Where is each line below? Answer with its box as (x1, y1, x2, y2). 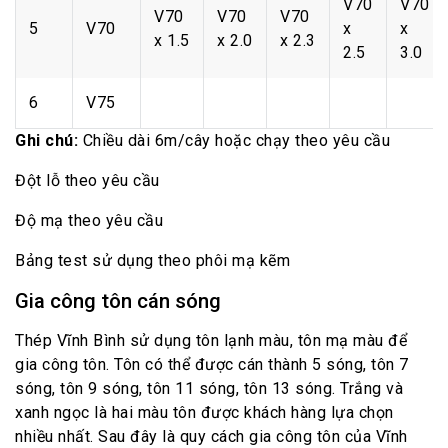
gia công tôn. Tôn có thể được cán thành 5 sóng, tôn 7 (15, 355, 409, 375)
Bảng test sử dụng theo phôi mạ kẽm (15, 251, 290, 271)
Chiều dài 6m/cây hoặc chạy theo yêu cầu (78, 131, 390, 151)
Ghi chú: (15, 131, 78, 151)
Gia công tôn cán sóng (15, 289, 221, 314)
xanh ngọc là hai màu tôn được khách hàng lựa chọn (15, 403, 394, 423)
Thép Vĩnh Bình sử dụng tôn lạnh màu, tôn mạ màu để (15, 331, 407, 351)
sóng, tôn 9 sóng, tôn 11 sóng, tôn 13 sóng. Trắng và (15, 379, 403, 399)
